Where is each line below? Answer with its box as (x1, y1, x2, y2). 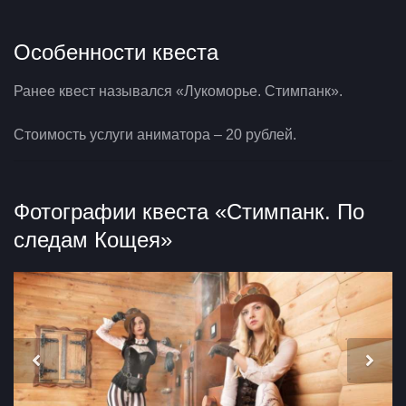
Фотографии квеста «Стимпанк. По (14, 198, 364, 224)
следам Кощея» (14, 227, 172, 252)
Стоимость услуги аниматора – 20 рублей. (14, 126, 296, 142)
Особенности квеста (14, 39, 218, 64)
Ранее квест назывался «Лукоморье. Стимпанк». (14, 82, 343, 99)
